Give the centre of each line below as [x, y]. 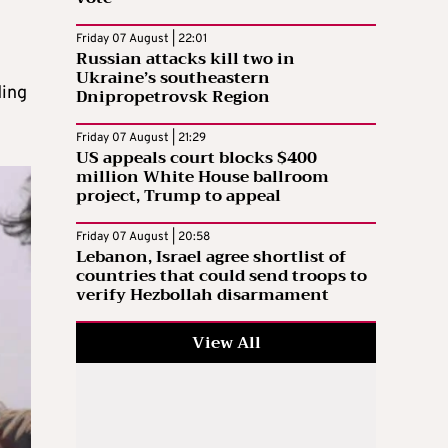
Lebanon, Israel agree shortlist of [211, 257]
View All [226, 343]
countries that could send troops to [221, 276]
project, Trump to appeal [178, 196]
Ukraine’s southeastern [173, 78]
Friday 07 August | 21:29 [141, 138]
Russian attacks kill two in [185, 59]
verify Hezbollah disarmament [202, 295]
